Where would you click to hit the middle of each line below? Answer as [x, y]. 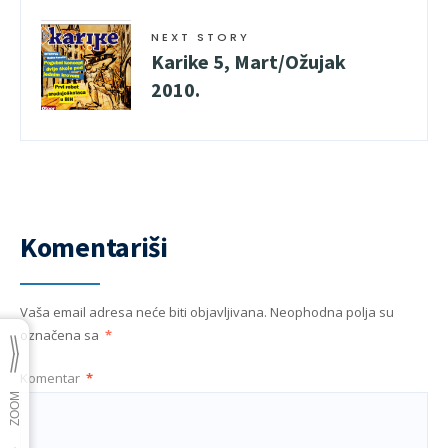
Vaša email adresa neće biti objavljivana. [143, 312]
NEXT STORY [200, 37]
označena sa [61, 335]
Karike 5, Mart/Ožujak [248, 61]
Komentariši [94, 247]
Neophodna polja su [332, 312]
